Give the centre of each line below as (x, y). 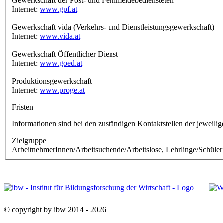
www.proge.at (62, 90)
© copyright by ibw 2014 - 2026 (55, 209)
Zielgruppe (29, 140)
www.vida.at (60, 36)
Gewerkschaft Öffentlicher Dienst (66, 54)
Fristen (23, 107)
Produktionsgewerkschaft (53, 81)
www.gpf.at (58, 9)
